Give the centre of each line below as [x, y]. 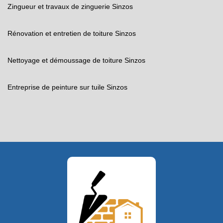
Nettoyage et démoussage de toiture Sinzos [76, 60]
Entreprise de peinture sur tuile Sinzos [67, 87]
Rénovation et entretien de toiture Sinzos [72, 33]
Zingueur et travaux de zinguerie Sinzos [70, 6]
